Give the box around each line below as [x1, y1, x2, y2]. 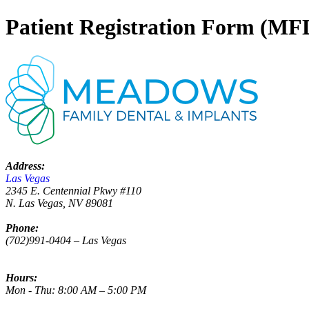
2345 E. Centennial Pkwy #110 [6, 184, 141, 197]
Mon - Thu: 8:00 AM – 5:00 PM [6, 283, 146, 296]
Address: [6, 159, 45, 172]
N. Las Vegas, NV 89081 [6, 197, 113, 209]
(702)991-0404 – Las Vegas [6, 234, 126, 246]
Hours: [6, 271, 37, 283]
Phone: [6, 221, 39, 234]
